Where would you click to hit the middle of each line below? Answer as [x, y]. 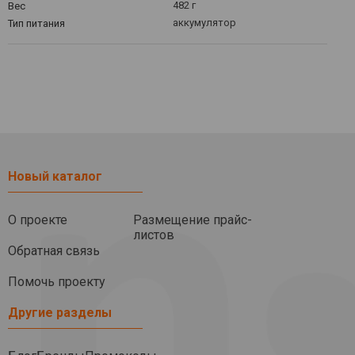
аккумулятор [204, 23]
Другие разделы [60, 312]
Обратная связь [54, 250]
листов [154, 235]
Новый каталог [55, 176]
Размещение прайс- [193, 219]
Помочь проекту [57, 281]
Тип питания [36, 23]
